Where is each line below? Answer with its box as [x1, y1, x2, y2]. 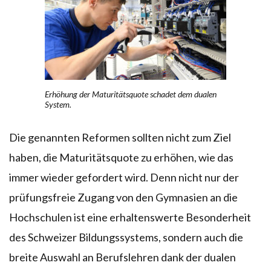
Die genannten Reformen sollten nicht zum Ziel [9, 130, 231, 144]
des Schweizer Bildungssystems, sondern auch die [9, 230, 243, 244]
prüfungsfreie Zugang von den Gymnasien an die [9, 190, 238, 204]
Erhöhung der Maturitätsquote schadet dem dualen [45, 88, 217, 99]
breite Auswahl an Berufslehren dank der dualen [9, 250, 236, 264]
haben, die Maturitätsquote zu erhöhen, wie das [9, 150, 233, 164]
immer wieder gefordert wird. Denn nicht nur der [9, 170, 239, 184]
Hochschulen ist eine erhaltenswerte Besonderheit [9, 210, 251, 224]
